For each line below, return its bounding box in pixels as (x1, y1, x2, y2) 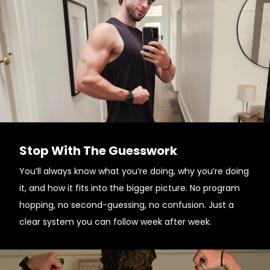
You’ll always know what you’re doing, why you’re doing (19, 165, 249, 177)
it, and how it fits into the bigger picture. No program (19, 182, 240, 194)
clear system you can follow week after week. (19, 216, 212, 228)
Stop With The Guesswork (19, 142, 177, 159)
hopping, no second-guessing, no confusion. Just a (19, 199, 234, 211)
